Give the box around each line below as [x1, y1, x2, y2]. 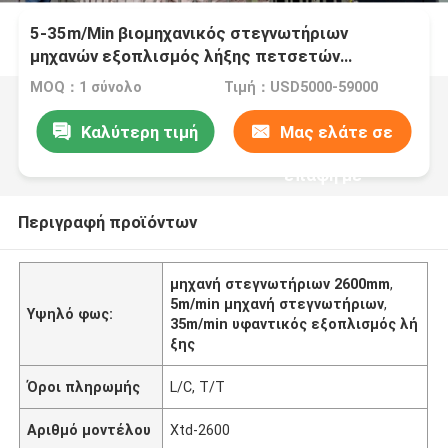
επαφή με [283, 164, 362, 185]
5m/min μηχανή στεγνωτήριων [170, 295, 385, 312]
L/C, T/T [170, 378, 226, 395]
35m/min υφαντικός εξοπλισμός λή [170, 315, 419, 332]
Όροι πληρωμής [27, 378, 141, 395]
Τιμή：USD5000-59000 [223, 79, 378, 96]
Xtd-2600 [170, 421, 231, 438]
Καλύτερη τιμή [80, 121, 198, 142]
